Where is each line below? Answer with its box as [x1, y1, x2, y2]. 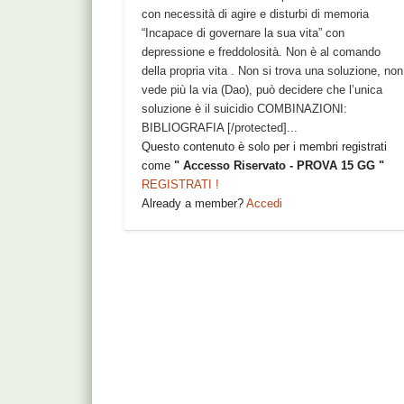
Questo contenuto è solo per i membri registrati [142, 139, 388, 153]
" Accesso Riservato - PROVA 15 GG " [174, 158, 385, 172]
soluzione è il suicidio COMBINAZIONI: [142, 101, 348, 115]
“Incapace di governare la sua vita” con [142, 25, 345, 40]
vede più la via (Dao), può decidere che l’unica [142, 82, 383, 96]
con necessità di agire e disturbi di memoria [142, 6, 370, 21]
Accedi [246, 196, 283, 210]
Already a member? [142, 196, 247, 210]
